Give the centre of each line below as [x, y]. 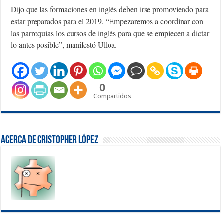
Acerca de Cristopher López [50, 140]
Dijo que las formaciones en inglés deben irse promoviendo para [110, 9]
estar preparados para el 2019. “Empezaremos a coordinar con [107, 21]
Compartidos [112, 96]
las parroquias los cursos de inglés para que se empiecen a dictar [110, 33]
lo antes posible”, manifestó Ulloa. [64, 44]
